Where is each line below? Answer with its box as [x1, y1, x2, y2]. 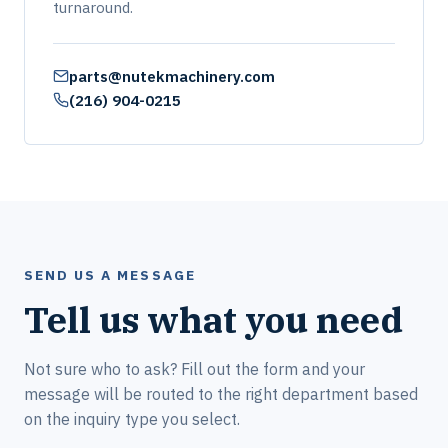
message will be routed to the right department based [24, 384, 418, 404]
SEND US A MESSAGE [24, 266, 196, 284]
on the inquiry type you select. [24, 409, 240, 429]
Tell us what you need [24, 296, 403, 343]
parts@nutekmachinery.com [69, 66, 275, 86]
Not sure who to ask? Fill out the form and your [24, 359, 365, 379]
